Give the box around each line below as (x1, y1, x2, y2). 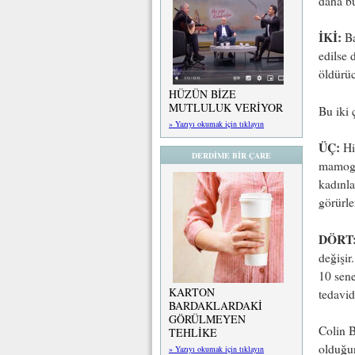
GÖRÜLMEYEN (169, 311, 246, 326)
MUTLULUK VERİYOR (169, 100, 283, 115)
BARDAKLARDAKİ (169, 298, 262, 313)
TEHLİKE (169, 325, 217, 340)
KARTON (169, 284, 215, 300)
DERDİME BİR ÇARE (192, 150, 271, 161)
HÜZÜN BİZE (169, 86, 236, 101)
